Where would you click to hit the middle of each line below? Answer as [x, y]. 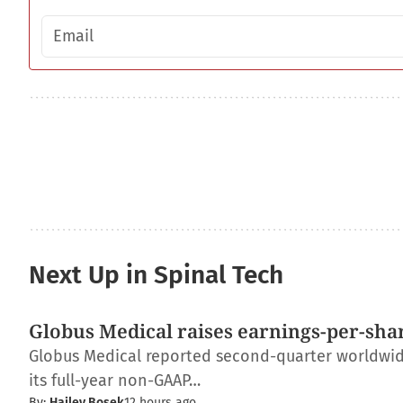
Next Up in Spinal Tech [156, 275]
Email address [87, 24]
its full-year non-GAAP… [115, 381]
